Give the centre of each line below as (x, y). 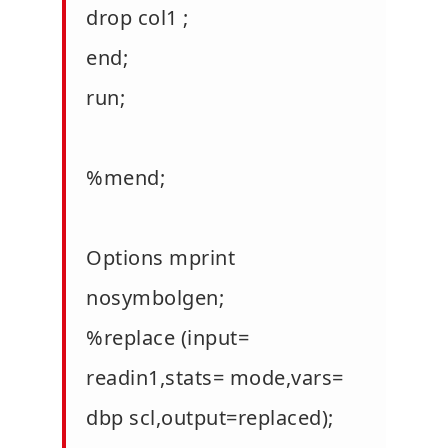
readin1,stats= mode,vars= (215, 377)
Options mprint (160, 257)
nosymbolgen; (155, 297)
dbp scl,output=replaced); (210, 417)
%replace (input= (167, 337)
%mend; (125, 177)
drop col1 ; (137, 17)
